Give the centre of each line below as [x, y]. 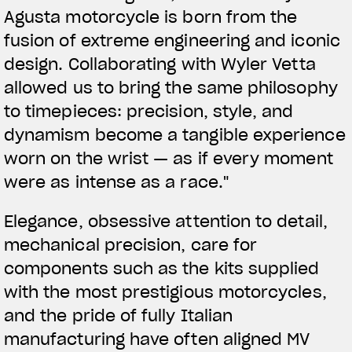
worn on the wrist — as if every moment [169, 158]
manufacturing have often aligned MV [157, 339]
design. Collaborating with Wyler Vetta [160, 64]
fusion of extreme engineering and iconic [172, 40]
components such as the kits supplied [162, 268]
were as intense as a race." [116, 182]
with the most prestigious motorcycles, [165, 292]
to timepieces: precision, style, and [149, 111]
